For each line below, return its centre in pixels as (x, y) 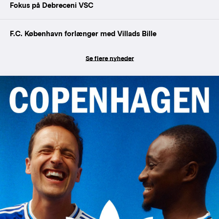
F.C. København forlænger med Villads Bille (83, 33)
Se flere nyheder (109, 58)
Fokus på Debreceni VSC (52, 5)
